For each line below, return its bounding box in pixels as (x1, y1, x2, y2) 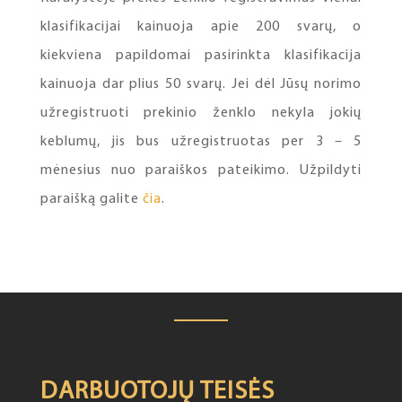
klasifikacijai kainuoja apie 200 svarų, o (39, 20, 363, 35)
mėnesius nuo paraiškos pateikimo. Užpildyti (39, 163, 363, 179)
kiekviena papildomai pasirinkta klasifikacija (39, 48, 363, 64)
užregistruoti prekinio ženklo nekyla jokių (39, 106, 363, 121)
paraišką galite (39, 192, 143, 207)
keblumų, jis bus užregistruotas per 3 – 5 (39, 135, 363, 150)
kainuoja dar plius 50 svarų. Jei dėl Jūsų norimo (39, 77, 363, 92)
